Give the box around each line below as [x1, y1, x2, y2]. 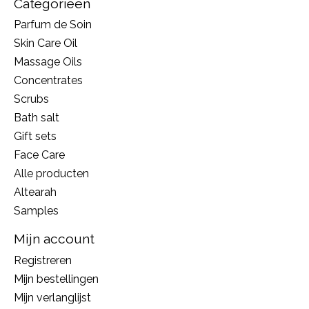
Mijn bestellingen [14, 272, 99, 286]
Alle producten [14, 167, 89, 181]
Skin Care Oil [14, 37, 77, 50]
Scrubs [14, 92, 49, 106]
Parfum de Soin [14, 18, 92, 32]
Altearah [14, 186, 57, 199]
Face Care [14, 148, 65, 162]
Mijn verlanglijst [14, 290, 91, 304]
